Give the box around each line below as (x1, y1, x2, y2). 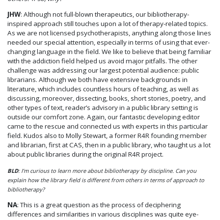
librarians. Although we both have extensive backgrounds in (7, 75, 188, 84)
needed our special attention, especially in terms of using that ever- (7, 38, 210, 47)
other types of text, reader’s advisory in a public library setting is (7, 103, 198, 112)
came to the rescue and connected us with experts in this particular (7, 122, 208, 131)
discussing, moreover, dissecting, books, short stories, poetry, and (7, 94, 206, 103)
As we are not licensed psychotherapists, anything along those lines (7, 28, 211, 38)
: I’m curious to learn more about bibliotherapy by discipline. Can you (18, 166, 196, 174)
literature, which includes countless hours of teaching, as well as (7, 84, 199, 94)
